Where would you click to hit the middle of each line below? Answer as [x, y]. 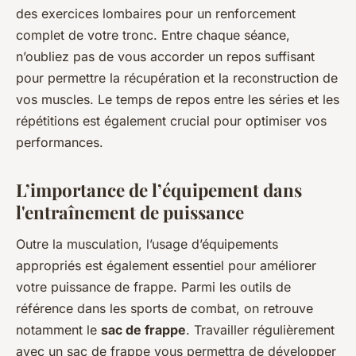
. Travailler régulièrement [260, 329]
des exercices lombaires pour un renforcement [156, 13]
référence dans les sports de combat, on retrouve [164, 308]
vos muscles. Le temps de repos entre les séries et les [178, 99]
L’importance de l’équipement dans [159, 190]
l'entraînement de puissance [130, 212]
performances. [60, 142]
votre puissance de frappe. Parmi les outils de [153, 286]
